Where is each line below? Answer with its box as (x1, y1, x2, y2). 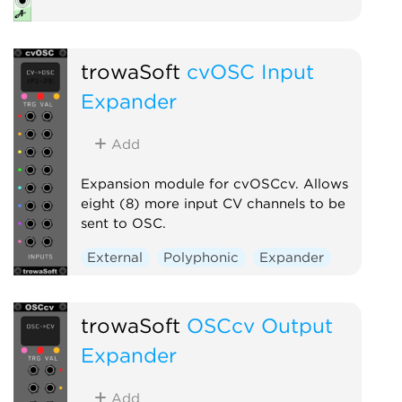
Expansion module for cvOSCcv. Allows (80, 175, 348, 192)
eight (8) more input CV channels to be (80, 195, 345, 212)
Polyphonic (163, 249, 240, 266)
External (87, 249, 144, 266)
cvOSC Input (186, 58, 314, 83)
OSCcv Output (186, 312, 333, 337)
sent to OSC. (80, 214, 166, 232)
